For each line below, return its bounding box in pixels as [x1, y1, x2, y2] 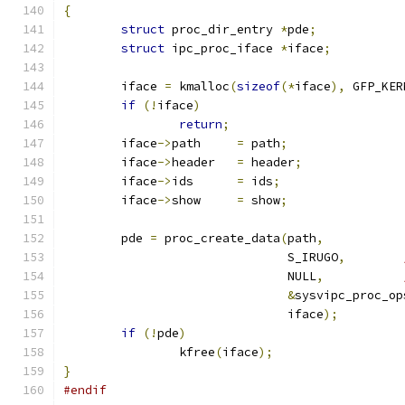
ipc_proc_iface [165, 41, 280, 56]
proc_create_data [157, 231, 280, 246]
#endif [63, 382, 107, 398]
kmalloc [172, 79, 230, 94]
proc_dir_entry [165, 22, 280, 37]
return [179, 117, 222, 132]
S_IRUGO [237, 250, 338, 265]
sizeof [237, 79, 280, 94]
